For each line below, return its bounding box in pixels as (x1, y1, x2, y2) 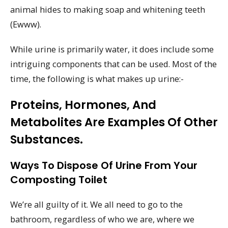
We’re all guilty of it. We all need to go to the (10, 198, 183, 210)
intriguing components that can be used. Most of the (10, 58, 217, 70)
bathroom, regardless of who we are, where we (10, 213, 194, 225)
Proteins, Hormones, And (10, 96, 156, 113)
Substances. (10, 131, 83, 148)
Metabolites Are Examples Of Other (10, 113, 218, 130)
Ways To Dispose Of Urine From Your (10, 158, 197, 173)
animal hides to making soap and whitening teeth (10, 4, 205, 16)
